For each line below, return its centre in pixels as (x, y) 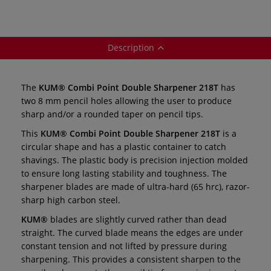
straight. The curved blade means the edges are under (132, 232)
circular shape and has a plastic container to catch (124, 146)
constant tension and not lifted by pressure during (124, 246)
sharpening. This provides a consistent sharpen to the (131, 259)
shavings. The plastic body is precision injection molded (135, 160)
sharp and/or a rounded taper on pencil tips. (112, 114)
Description (131, 47)
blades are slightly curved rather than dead (137, 219)
